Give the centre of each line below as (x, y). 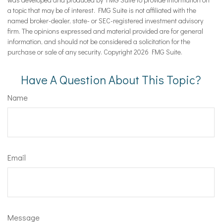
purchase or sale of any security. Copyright (71, 52)
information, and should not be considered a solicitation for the (99, 42)
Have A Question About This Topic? (111, 80)
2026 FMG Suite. (158, 52)
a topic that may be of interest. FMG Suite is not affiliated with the (102, 10)
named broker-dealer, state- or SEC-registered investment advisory (105, 21)
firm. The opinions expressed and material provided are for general (105, 31)
